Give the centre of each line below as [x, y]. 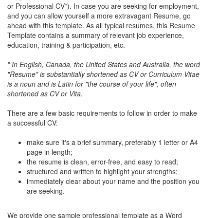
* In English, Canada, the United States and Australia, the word [104, 64]
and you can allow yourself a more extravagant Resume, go [99, 16]
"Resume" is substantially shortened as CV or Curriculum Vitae [103, 74]
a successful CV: [34, 123]
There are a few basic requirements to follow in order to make [102, 113]
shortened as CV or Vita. [45, 94]
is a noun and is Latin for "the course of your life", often [92, 84]
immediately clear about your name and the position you [113, 181]
